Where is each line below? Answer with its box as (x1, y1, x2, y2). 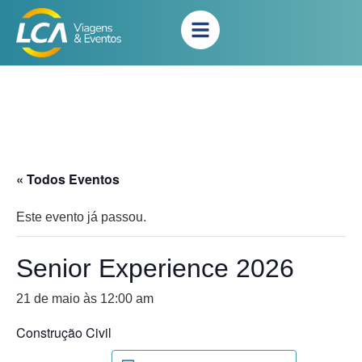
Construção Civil (16, 322, 112, 342)
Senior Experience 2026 (16, 253, 294, 283)
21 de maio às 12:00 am (16, 291, 154, 305)
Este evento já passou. (16, 209, 146, 224)
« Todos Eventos (16, 169, 120, 188)
